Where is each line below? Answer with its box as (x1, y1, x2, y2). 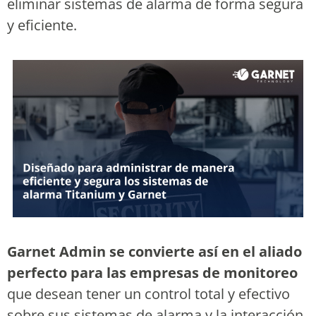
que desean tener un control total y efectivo (7, 284, 290, 304)
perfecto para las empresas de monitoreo (7, 263, 298, 283)
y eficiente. (7, 16, 77, 35)
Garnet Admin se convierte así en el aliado (7, 242, 302, 262)
